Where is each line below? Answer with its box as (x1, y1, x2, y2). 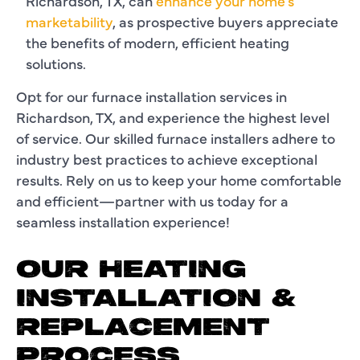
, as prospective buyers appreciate (112, 10, 338, 31)
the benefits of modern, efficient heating (26, 31, 289, 52)
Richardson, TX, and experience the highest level (16, 106, 329, 127)
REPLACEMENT (16, 314, 270, 342)
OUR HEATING (16, 256, 246, 284)
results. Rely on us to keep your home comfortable (16, 169, 342, 190)
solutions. (26, 52, 86, 73)
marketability (26, 10, 112, 31)
